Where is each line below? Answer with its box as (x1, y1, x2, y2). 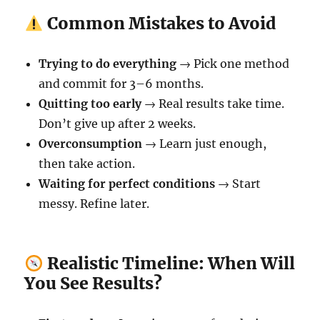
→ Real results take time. (141, 96, 285, 111)
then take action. (39, 156, 136, 171)
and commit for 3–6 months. (39, 76, 204, 91)
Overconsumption (39, 136, 143, 151)
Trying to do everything (39, 56, 177, 71)
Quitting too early (39, 96, 142, 111)
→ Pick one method (176, 56, 290, 71)
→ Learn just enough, (142, 136, 267, 151)
